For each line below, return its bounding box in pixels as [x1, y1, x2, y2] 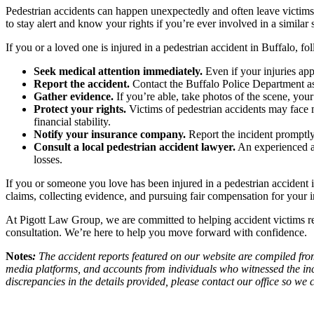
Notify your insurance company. [34, 128, 186, 140]
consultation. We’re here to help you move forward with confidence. [6, 226, 307, 238]
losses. [34, 153, 62, 165]
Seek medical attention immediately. [34, 64, 203, 77]
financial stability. [34, 115, 111, 128]
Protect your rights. [34, 102, 126, 115]
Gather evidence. [34, 90, 114, 102]
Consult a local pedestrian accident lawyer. [34, 140, 235, 153]
